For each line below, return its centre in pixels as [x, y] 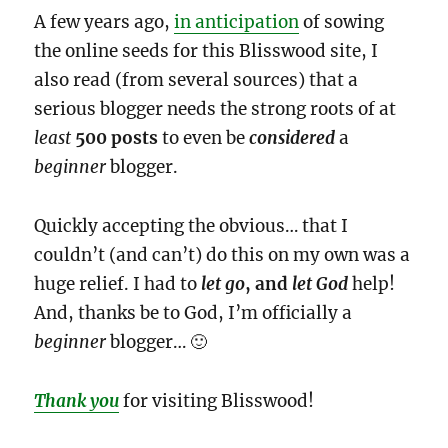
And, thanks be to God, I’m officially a [193, 313]
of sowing [342, 22]
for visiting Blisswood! [217, 400]
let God [320, 284]
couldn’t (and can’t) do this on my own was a [222, 255]
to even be [204, 138]
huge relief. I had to [118, 284]
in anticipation [237, 22]
